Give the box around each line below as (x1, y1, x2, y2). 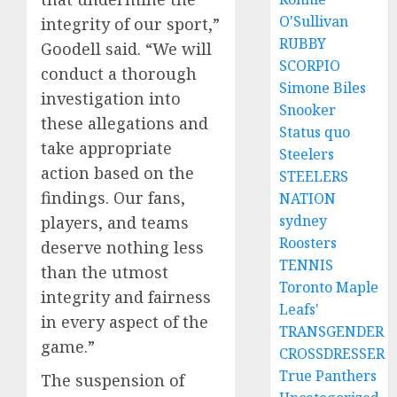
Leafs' (279, 300, 320, 319)
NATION (279, 189, 337, 208)
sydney (279, 211, 328, 230)
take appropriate (41, 137, 172, 159)
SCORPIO (279, 56, 341, 75)
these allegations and (41, 113, 208, 134)
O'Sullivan (279, 12, 349, 31)
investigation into (41, 88, 181, 109)
